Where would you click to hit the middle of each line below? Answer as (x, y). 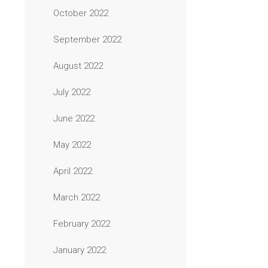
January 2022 (80, 250)
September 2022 (87, 39)
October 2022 (81, 13)
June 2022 (74, 118)
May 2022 (72, 145)
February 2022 (82, 224)
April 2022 (73, 171)
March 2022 (77, 197)
